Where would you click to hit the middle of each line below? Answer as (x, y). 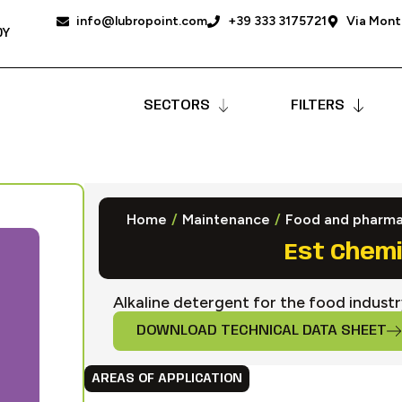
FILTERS (318, 105)
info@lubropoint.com (142, 21)
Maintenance (226, 219)
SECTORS (176, 105)
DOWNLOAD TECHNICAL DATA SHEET (262, 330)
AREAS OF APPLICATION (167, 378)
